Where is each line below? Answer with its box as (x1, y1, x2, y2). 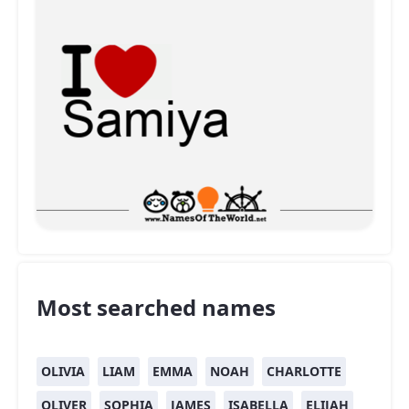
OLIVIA (41, 362, 85, 380)
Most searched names (37, 291, 276, 322)
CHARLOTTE (267, 362, 341, 380)
